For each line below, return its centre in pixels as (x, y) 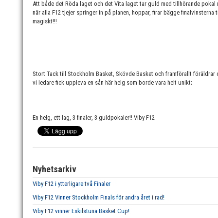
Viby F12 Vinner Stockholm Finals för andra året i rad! (99, 197)
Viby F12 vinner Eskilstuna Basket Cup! (81, 211)
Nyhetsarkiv (54, 169)
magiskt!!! (45, 21)
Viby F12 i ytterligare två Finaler (72, 184)
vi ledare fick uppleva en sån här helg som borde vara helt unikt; (113, 82)
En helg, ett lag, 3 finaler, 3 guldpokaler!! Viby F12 (94, 118)
